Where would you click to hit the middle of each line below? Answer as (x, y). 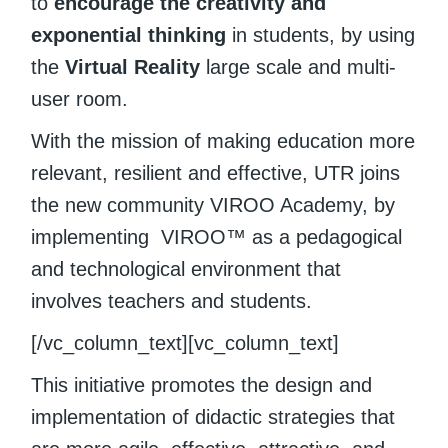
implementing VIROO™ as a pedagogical (217, 237)
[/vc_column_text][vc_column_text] (185, 343)
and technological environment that (186, 269)
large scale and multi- (298, 67)
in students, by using (321, 35)
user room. (80, 99)
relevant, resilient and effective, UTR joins (216, 173)
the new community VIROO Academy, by (213, 205)
